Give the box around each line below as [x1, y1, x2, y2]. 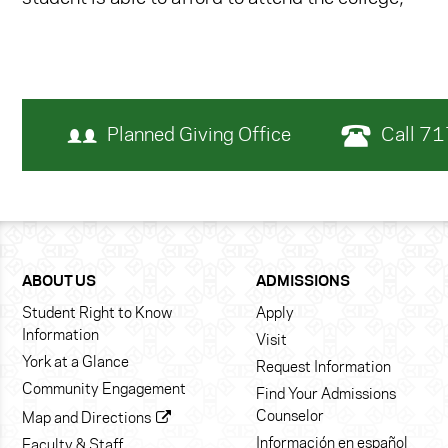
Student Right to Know [22, 307, 172, 322]
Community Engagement [22, 383, 186, 398]
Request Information [256, 361, 391, 376]
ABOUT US [22, 275, 96, 290]
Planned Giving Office [107, 127, 291, 146]
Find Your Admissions [256, 388, 396, 403]
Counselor [256, 410, 324, 425]
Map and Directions [22, 412, 151, 427]
